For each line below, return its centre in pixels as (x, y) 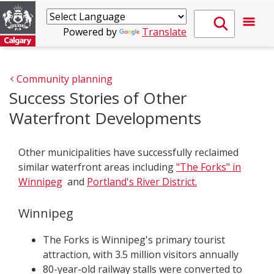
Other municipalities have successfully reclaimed (128, 152)
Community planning (65, 79)
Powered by (91, 32)
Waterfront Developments (105, 118)
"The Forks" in (209, 167)
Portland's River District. (142, 182)
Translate (164, 32)
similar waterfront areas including (97, 167)
